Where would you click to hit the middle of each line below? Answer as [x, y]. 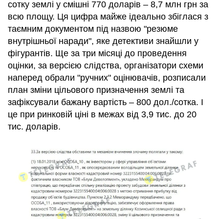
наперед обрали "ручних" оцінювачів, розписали [107, 78]
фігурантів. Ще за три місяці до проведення [97, 54]
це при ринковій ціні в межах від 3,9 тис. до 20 [102, 115]
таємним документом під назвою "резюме [93, 29]
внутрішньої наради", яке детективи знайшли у [103, 41]
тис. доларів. [34, 127]
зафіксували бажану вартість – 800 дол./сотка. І [106, 102]
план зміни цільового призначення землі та [96, 90]
